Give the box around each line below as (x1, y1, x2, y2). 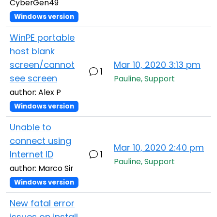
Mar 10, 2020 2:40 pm (114, 141, 204, 154)
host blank (10, 45, 55, 57)
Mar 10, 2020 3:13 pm (114, 59, 201, 71)
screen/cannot (10, 59, 75, 71)
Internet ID (10, 148, 53, 160)
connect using (10, 135, 71, 147)
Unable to (10, 121, 51, 133)
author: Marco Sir (10, 163, 73, 174)
